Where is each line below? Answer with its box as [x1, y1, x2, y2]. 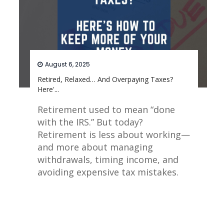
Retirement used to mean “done [37, 103, 175, 116]
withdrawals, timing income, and [37, 153, 179, 166]
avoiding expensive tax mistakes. [37, 166, 179, 178]
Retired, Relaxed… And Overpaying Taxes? [37, 74, 173, 84]
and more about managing [37, 141, 153, 153]
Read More [139, 190, 175, 200]
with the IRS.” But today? [37, 116, 143, 128]
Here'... [37, 84, 59, 94]
